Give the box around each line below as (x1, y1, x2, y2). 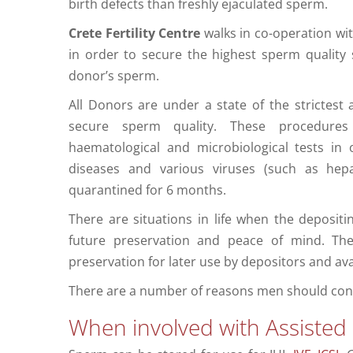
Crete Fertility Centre (68, 24, 201, 43)
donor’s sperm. (68, 67, 159, 85)
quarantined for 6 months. (68, 181, 226, 199)
